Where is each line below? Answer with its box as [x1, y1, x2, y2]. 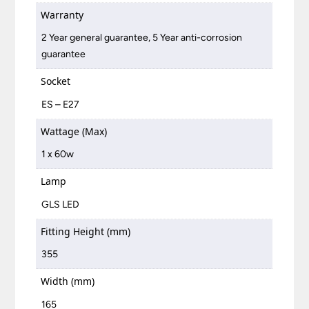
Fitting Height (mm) [41, 224, 131, 238]
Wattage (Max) [41, 124, 108, 138]
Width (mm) [41, 275, 95, 288]
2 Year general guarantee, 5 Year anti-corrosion [41, 32, 243, 44]
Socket [41, 74, 71, 88]
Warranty [41, 8, 84, 21]
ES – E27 [41, 98, 80, 110]
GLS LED [41, 198, 80, 210]
